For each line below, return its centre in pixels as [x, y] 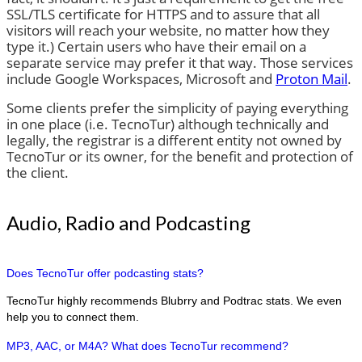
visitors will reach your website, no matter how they [168, 30]
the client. [38, 173]
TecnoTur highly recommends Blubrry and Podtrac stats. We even [174, 301]
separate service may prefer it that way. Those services [180, 62]
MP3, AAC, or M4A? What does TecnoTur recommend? [147, 346]
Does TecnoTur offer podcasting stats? [105, 274]
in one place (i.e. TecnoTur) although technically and [168, 124]
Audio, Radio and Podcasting [128, 223]
